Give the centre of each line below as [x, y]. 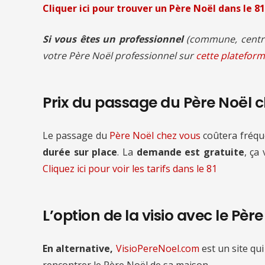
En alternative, [78, 248]
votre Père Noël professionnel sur [119, 55]
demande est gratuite [190, 152]
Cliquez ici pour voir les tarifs [108, 168]
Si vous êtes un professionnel [113, 39]
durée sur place [80, 152]
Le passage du [76, 135]
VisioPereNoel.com [157, 248]
